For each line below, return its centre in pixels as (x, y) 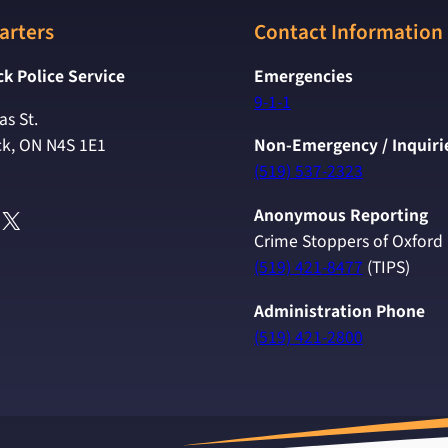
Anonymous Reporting (341, 216)
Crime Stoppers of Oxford (348, 242)
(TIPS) (386, 268)
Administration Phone (339, 311)
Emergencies (303, 76)
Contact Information (348, 33)
